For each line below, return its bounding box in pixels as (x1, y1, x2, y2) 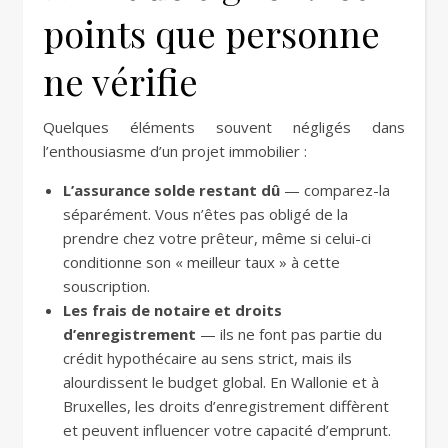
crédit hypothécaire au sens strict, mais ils (63, 348, 352, 368)
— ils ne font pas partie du (196, 324, 382, 344)
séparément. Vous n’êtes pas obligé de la (63, 204, 348, 224)
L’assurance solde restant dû (63, 180, 280, 200)
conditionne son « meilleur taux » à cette (63, 252, 340, 272)
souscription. (63, 276, 150, 296)
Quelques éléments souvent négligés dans (43, 117, 405, 137)
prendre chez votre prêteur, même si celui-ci (63, 228, 371, 248)
